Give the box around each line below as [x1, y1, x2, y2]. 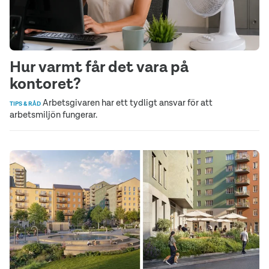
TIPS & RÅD [10, 99, 41, 107]
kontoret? [10, 73, 81, 94]
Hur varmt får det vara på [10, 56, 189, 77]
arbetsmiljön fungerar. [10, 108, 97, 120]
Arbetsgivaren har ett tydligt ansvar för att [41, 96, 213, 108]
